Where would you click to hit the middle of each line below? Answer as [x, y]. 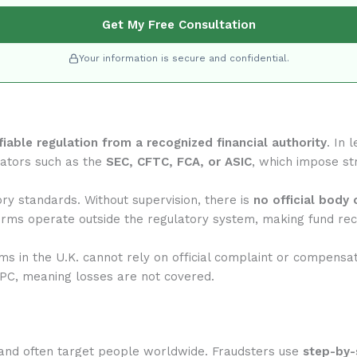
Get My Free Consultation [178, 25]
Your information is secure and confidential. [184, 58]
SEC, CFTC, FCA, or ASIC [179, 161]
